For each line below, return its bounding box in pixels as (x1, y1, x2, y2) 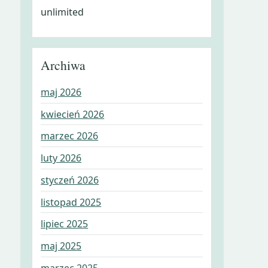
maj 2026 (41, 85, 82, 99)
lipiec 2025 (41, 217, 89, 231)
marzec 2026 (41, 129, 99, 143)
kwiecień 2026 (41, 107, 105, 121)
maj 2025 (41, 239, 82, 253)
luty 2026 (41, 151, 82, 165)
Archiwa (41, 56, 86, 74)
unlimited (41, 5, 84, 19)
